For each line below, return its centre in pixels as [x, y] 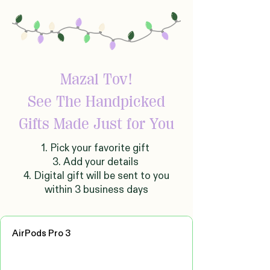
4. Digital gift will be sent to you [96, 176]
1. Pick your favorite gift [96, 148]
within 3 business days [96, 190]
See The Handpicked [96, 102]
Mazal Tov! [96, 79]
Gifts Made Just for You [96, 124]
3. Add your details [96, 162]
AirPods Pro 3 [42, 233]
